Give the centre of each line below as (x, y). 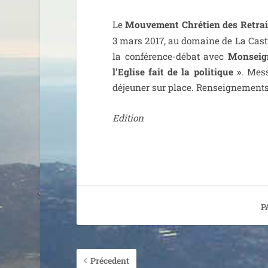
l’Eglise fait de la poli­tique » (176, 71)
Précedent (109, 260)
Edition (128, 118)
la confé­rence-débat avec (170, 56)
